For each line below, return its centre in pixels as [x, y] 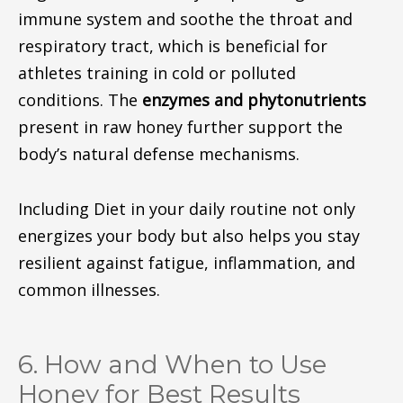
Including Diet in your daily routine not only [186, 209]
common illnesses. [89, 290]
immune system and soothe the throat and [185, 18]
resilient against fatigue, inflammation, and [186, 263]
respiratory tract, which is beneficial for [172, 45]
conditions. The [80, 99]
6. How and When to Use [172, 364]
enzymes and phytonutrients [254, 99]
